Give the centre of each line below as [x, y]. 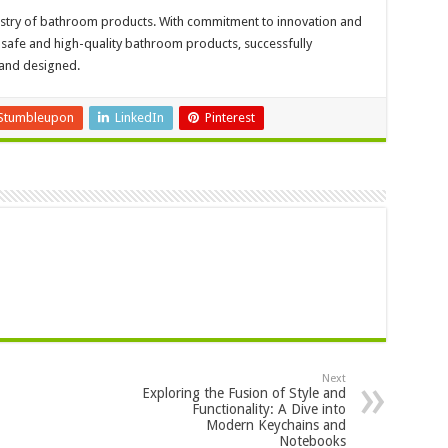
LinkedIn [139, 117]
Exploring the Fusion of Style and [243, 392]
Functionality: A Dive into [268, 408]
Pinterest [229, 117]
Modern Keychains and [275, 424]
